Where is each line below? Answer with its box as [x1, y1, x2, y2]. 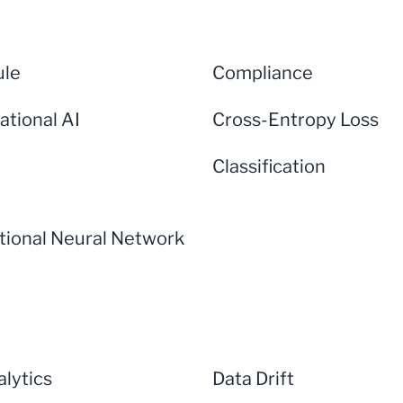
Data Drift [212, 368, 294, 390]
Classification [212, 156, 326, 177]
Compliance [212, 62, 313, 84]
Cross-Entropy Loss [212, 109, 379, 130]
